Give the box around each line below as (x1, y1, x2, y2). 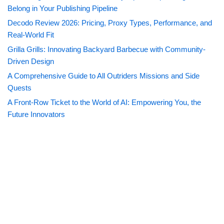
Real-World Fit (7, 30, 54, 39)
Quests (7, 83, 31, 92)
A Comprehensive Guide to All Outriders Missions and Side (7, 71, 199, 80)
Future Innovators (7, 110, 65, 119)
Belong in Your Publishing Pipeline (7, 4, 117, 13)
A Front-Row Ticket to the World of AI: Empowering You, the (7, 98, 201, 107)
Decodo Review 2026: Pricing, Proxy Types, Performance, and (7, 18, 212, 27)
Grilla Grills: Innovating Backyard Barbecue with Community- (7, 45, 205, 54)
